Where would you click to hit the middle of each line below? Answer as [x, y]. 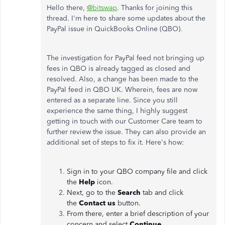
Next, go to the [91, 193]
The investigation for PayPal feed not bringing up [126, 58]
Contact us [97, 203]
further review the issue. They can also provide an [126, 132]
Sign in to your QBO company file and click [137, 172]
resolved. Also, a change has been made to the [123, 79]
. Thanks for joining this [155, 8]
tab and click [163, 193]
